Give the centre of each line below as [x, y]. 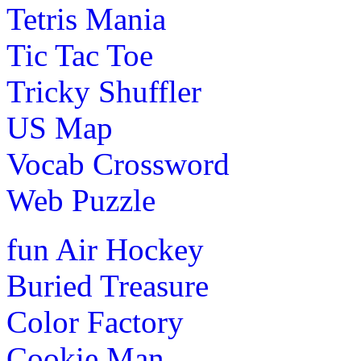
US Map [60, 127]
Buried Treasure [108, 285]
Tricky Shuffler [104, 91]
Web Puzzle [81, 200]
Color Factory [95, 322]
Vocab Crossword [118, 164]
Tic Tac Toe [80, 55]
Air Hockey [130, 249]
